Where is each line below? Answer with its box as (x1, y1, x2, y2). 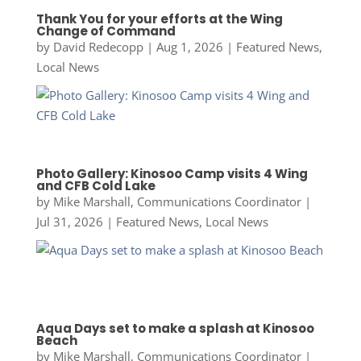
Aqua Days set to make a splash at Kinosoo (35, 319, 314, 337)
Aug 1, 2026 (156, 39, 223, 56)
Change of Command (35, 23, 176, 40)
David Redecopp (52, 39, 143, 56)
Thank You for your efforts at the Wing (35, 10, 283, 28)
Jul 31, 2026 (35, 213, 103, 230)
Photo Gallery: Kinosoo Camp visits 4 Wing (35, 164, 308, 182)
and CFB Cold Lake (35, 176, 156, 194)
